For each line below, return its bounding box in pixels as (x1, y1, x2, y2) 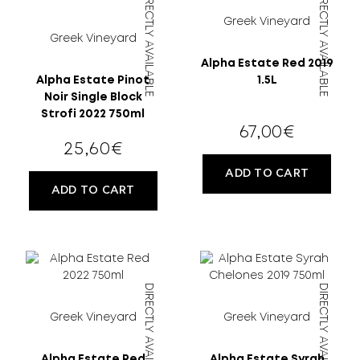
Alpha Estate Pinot (36, 75, 150, 85)
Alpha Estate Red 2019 (200, 58, 333, 68)
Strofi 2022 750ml (41, 108, 145, 119)
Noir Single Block (43, 92, 142, 102)
